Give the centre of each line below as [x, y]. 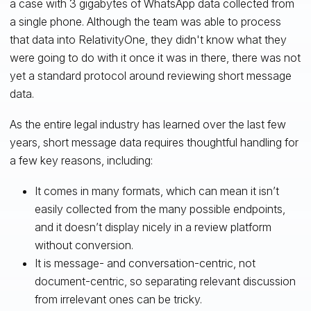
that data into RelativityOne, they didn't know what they [148, 39]
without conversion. [84, 245]
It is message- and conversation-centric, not [145, 263]
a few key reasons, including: [81, 160]
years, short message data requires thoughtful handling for [154, 142]
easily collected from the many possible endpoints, [160, 209]
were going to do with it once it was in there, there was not [155, 57]
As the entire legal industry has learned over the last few [148, 124]
